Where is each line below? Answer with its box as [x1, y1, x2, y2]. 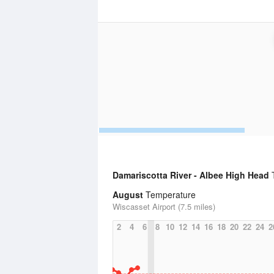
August [113, 188, 143, 201]
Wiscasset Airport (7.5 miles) [113, 201, 215, 212]
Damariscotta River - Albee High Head [113, 169, 269, 181]
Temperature [143, 188, 196, 201]
